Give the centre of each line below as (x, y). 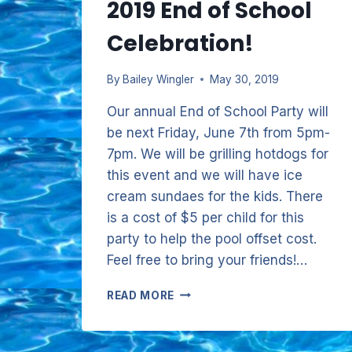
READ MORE (141, 295)
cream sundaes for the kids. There (215, 196)
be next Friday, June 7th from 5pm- (218, 132)
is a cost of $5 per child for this (205, 217)
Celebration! (180, 43)
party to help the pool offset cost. (212, 238)
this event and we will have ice (205, 175)
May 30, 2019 (245, 79)
